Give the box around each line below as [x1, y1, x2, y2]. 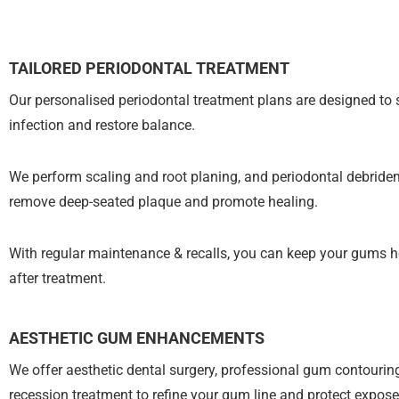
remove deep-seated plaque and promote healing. [9, 193, 318, 210]
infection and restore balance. [9, 117, 195, 134]
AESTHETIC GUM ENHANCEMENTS [9, 329, 265, 347]
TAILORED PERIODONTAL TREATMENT [9, 59, 289, 77]
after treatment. [9, 270, 106, 287]
